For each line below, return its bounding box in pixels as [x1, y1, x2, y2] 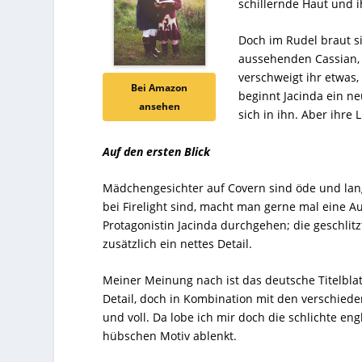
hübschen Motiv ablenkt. [103, 328, 238, 344]
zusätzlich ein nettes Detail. [103, 236, 253, 252]
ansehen [138, 99, 180, 114]
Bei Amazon [131, 81, 188, 95]
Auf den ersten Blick [103, 143, 211, 159]
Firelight [123, 199, 168, 215]
